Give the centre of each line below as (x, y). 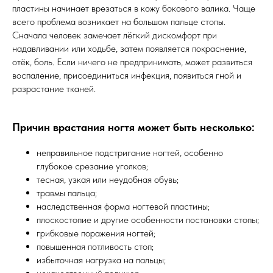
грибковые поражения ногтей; (96, 233)
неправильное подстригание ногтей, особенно (130, 153)
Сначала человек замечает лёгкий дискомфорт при (115, 35)
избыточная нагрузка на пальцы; (101, 260)
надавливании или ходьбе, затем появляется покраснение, (129, 49)
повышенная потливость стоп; (95, 247)
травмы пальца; (67, 193)
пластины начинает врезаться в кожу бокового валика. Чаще (134, 9)
